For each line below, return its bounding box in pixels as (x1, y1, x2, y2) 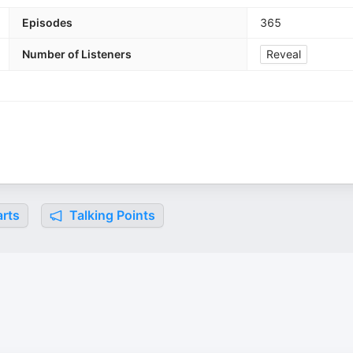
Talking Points (66, 207, 155, 223)
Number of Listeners (22, 47, 132, 61)
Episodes (22, 16, 72, 29)
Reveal (266, 47, 301, 61)
